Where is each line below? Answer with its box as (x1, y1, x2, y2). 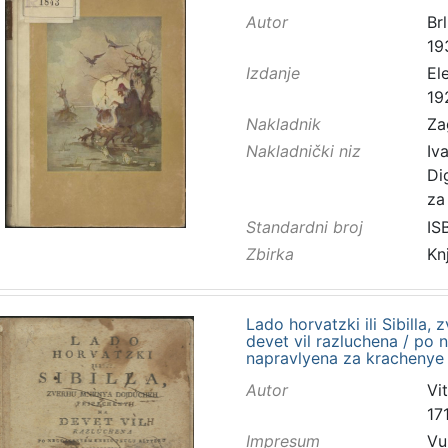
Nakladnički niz (245, 141, 361, 162)
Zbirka (245, 243, 294, 264)
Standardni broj (245, 216, 363, 237)
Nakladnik (245, 114, 321, 135)
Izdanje (245, 63, 300, 84)
